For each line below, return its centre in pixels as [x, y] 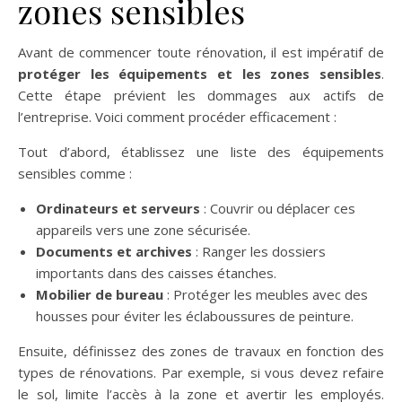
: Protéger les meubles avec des [266, 294]
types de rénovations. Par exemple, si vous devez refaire [201, 372]
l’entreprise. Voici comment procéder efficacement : [177, 117]
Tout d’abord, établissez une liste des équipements [201, 152]
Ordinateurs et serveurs [118, 208]
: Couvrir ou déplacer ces [278, 208]
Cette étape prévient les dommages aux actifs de [201, 95]
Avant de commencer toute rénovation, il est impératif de [201, 52]
